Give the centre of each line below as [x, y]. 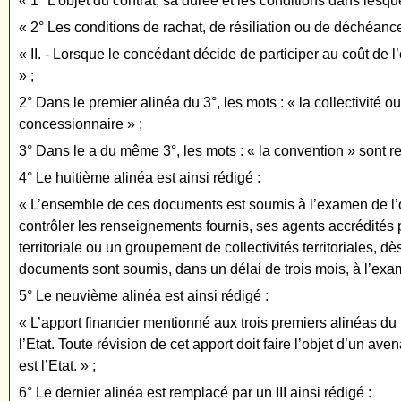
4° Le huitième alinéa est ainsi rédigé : [140, 178]
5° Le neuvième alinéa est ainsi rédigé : [144, 296]
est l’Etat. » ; [57, 366]
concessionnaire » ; [81, 124]
